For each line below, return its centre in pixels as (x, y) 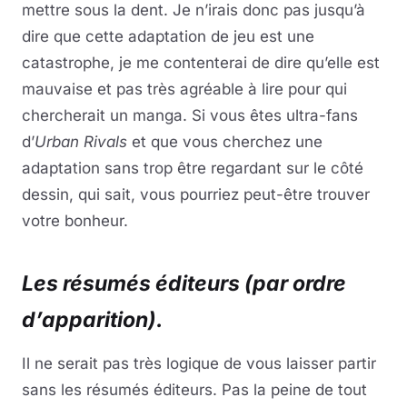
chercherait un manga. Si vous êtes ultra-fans (190, 116)
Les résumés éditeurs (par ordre (184, 284)
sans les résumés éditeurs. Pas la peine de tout (194, 390)
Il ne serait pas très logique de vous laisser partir (199, 364)
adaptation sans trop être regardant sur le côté (193, 169)
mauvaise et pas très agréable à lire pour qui (184, 89)
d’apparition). (93, 320)
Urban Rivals (81, 142)
